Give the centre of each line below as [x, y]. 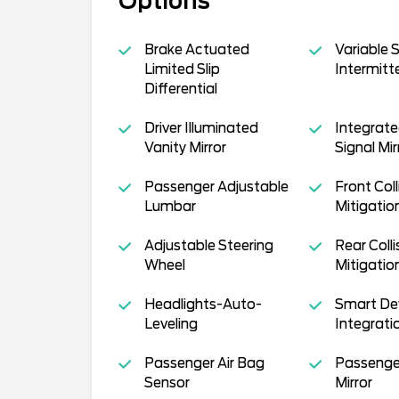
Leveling [171, 324]
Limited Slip [182, 69]
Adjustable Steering [208, 245]
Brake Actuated [196, 49]
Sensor [167, 383]
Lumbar [170, 206]
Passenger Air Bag [204, 363]
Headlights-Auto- [203, 304]
